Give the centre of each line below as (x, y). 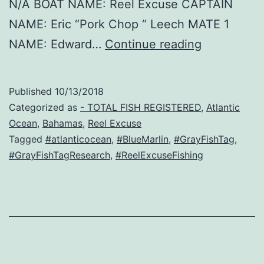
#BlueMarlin (143, 139)
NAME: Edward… (57, 44)
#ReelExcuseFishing (159, 155)
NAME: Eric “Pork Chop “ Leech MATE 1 (119, 24)
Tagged (27, 139)
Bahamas (62, 123)
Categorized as (44, 107)
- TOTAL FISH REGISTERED (141, 107)
